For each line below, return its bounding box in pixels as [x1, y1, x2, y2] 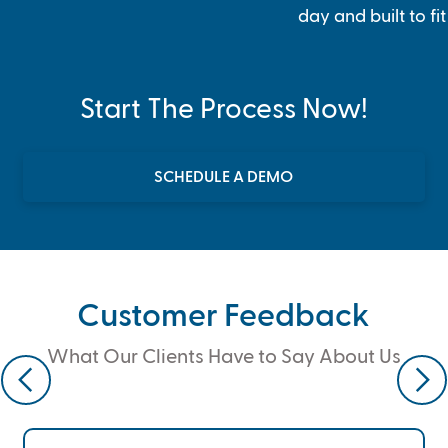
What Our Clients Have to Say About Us [46, 347, 401, 368]
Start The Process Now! [79, 95, 368, 124]
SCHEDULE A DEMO [154, 170, 294, 187]
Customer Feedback [77, 301, 371, 334]
